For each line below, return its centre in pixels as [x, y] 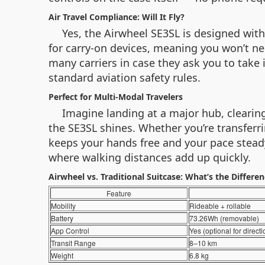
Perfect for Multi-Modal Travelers [116, 96]
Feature [119, 193]
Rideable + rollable [220, 205]
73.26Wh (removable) [224, 218]
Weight [62, 255]
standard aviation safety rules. [125, 77]
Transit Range [73, 243]
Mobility [63, 205]
